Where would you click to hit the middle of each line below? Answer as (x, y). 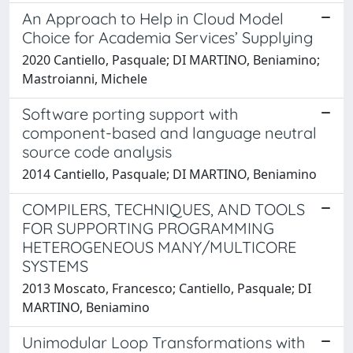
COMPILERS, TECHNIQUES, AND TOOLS (163, 209)
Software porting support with (130, 113)
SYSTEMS (55, 266)
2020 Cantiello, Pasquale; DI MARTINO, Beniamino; (171, 59)
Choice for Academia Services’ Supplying (167, 37)
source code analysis (97, 151)
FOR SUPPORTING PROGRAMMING (148, 228)
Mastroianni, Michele (85, 78)
